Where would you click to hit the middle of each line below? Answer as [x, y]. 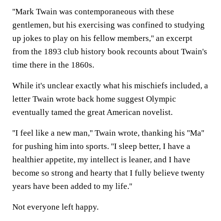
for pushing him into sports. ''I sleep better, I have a [101, 146]
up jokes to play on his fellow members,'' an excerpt [102, 38]
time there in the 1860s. [53, 65]
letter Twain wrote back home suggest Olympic [94, 99]
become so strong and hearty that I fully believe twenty [109, 173]
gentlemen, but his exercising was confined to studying [109, 25]
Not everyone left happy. [55, 207]
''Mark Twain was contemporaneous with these [93, 12]
